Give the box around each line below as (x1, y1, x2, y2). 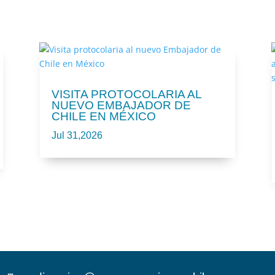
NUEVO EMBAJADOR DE (51, 99, 191, 112)
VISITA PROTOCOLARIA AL (51, 88, 201, 101)
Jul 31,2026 (51, 130, 103, 141)
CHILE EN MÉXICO (51, 110, 156, 123)
